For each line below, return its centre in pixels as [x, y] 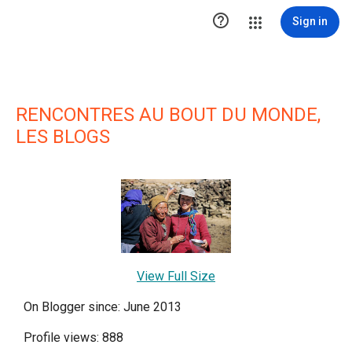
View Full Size [176, 276]
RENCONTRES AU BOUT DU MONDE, [168, 115]
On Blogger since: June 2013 [103, 306]
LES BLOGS [63, 137]
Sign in [310, 21]
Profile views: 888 [73, 337]
